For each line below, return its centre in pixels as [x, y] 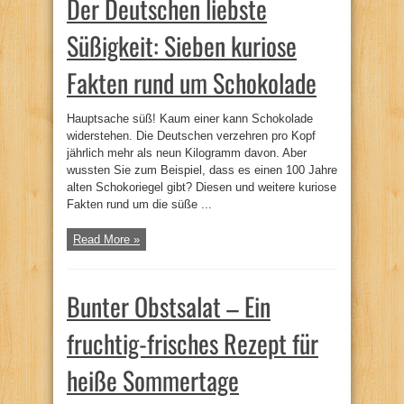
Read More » [106, 239]
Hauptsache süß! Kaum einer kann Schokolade [190, 118]
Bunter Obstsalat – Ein [169, 306]
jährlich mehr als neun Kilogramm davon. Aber [187, 152]
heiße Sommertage [153, 380]
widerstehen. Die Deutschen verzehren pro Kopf [191, 135]
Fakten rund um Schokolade [192, 82]
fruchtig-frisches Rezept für [193, 343]
